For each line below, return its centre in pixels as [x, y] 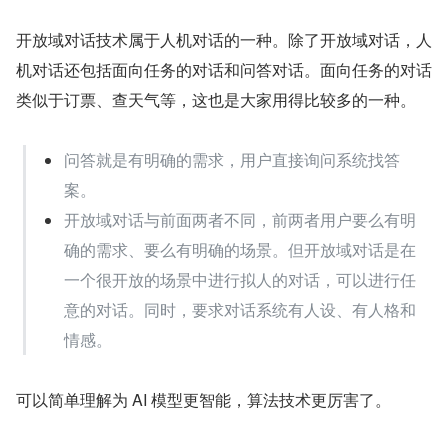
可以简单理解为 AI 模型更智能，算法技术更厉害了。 [203, 400]
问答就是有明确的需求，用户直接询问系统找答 [232, 160]
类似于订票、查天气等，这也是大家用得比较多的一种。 [216, 100]
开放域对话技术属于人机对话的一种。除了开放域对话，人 [224, 40]
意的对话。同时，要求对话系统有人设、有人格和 [240, 310]
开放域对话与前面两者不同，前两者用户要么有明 [240, 220]
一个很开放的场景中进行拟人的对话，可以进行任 [240, 280]
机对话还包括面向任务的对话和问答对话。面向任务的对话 [224, 70]
